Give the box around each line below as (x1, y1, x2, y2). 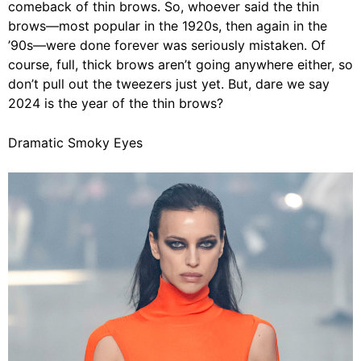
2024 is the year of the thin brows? (8, 95, 227, 111)
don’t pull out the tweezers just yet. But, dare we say (8, 76, 330, 92)
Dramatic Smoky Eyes (8, 135, 143, 151)
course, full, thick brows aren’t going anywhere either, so (8, 56, 353, 73)
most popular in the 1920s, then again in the (59, 18, 327, 34)
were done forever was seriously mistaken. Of (46, 37, 326, 53)
